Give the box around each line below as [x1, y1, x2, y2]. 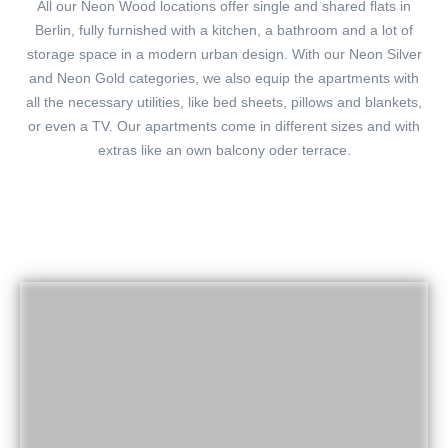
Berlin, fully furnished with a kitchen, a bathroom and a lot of [35, 21, 413, 38]
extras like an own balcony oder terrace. [97, 141, 351, 158]
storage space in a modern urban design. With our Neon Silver [26, 45, 422, 62]
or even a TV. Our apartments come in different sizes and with [28, 117, 420, 134]
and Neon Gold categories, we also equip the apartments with [29, 69, 419, 86]
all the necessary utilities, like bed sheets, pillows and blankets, [26, 93, 422, 110]
